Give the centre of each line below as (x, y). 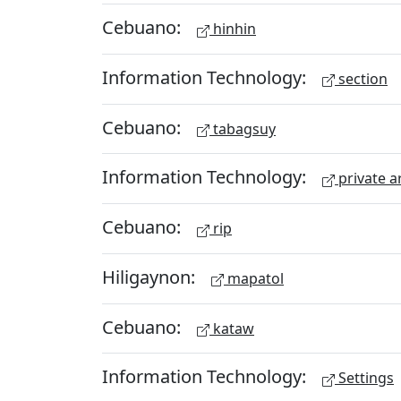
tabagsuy (243, 128)
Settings (364, 378)
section (361, 78)
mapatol (254, 278)
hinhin (233, 29)
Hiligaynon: (151, 277)
